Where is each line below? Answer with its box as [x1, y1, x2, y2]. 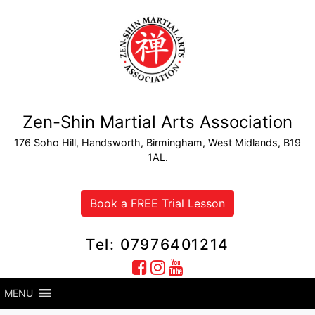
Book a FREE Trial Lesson [90, 195, 225, 210]
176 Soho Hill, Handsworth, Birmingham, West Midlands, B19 [14, 136, 301, 148]
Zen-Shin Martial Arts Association [22, 111, 292, 132]
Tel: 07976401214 [86, 235, 229, 253]
